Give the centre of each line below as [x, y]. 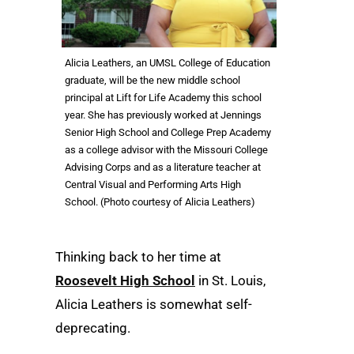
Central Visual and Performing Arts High [153, 185]
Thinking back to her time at [138, 257]
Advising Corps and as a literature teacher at [163, 167]
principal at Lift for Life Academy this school [163, 98]
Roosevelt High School [125, 281]
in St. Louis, [230, 281]
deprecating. [93, 328]
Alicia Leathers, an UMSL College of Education [168, 63]
